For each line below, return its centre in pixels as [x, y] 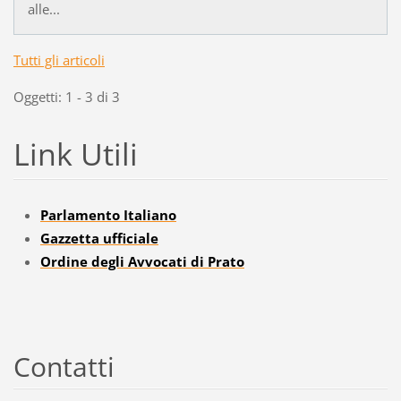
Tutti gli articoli [59, 60]
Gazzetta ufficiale [99, 238]
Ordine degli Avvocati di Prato [142, 261]
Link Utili [75, 154]
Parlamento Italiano [108, 214]
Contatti [64, 366]
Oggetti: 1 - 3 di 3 [66, 96]
